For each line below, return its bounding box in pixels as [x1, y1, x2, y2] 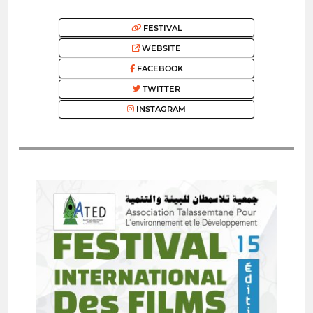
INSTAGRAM [134, 104, 186, 115]
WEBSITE [140, 43, 181, 53]
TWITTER [140, 84, 180, 94]
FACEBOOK [135, 64, 183, 73]
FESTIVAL [140, 22, 182, 33]
